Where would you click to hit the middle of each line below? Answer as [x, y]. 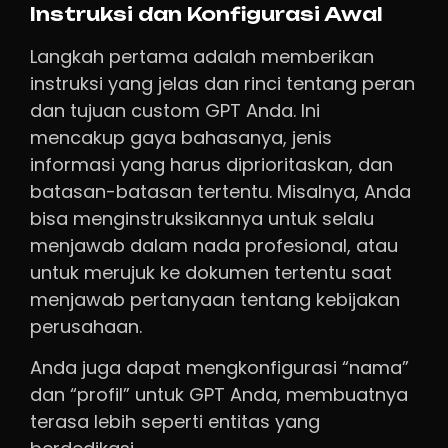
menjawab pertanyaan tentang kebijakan [215, 299]
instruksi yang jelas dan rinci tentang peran [222, 83]
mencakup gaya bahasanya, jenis [181, 137]
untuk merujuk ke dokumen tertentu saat [211, 272]
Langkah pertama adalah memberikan [202, 56]
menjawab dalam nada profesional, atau [214, 245]
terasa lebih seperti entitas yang [175, 422]
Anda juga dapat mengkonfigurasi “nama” [219, 368]
